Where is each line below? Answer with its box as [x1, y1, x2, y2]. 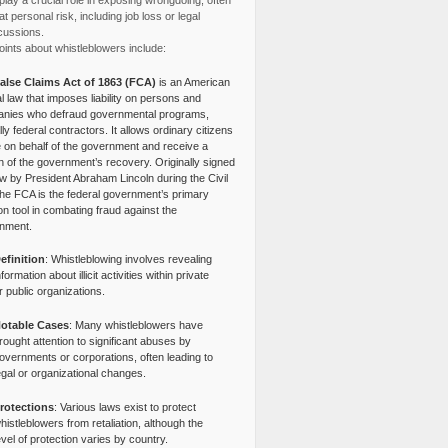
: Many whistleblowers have [68, 319, 203, 332]
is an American [155, 75, 230, 88]
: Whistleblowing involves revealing [44, 253, 212, 266]
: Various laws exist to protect [53, 400, 196, 413]
